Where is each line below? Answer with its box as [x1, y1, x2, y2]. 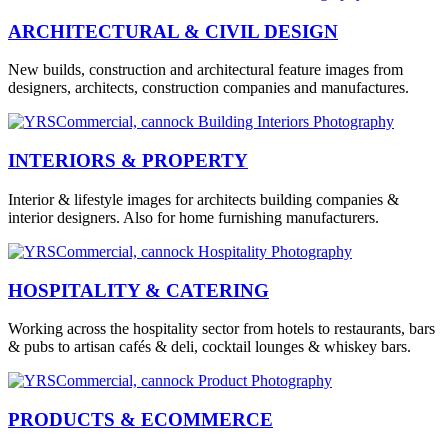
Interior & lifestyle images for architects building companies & [8, 190, 399, 208]
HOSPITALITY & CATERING [8, 279, 269, 301]
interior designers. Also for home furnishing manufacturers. [8, 208, 379, 226]
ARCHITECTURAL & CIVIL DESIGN [8, 20, 338, 42]
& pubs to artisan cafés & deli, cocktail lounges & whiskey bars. [8, 338, 411, 356]
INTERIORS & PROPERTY [8, 150, 248, 172]
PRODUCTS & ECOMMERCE [8, 409, 273, 431]
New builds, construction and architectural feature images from [8, 61, 403, 79]
